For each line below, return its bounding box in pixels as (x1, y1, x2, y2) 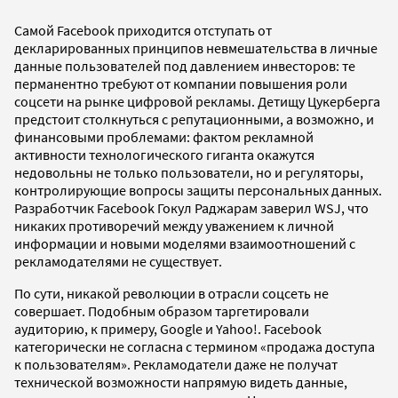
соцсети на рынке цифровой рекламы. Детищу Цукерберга (14, 92, 380, 110)
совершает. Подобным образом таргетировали (14, 301, 309, 320)
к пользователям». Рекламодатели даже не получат (14, 354, 338, 373)
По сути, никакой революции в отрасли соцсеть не (14, 283, 329, 302)
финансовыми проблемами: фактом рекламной (14, 127, 314, 146)
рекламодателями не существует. (14, 251, 222, 270)
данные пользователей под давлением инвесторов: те (14, 56, 355, 75)
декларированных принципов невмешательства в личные (14, 38, 378, 57)
